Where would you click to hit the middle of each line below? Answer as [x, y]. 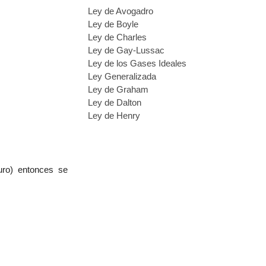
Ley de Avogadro [121, 11]
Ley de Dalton [115, 102]
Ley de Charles [117, 37]
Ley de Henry [114, 115]
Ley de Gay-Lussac [126, 50]
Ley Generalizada [122, 76]
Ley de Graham [118, 89]
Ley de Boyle [113, 24]
